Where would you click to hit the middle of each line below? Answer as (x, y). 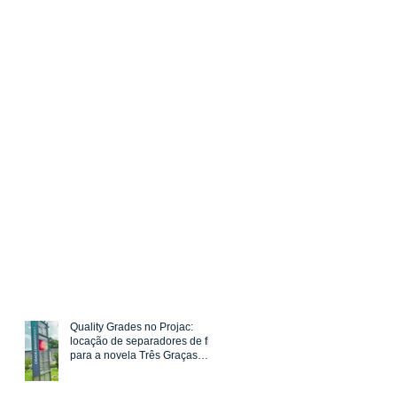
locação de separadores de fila (144, 342)
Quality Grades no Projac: (132, 327)
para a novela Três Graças (134, 356)
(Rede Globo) (103, 370)
